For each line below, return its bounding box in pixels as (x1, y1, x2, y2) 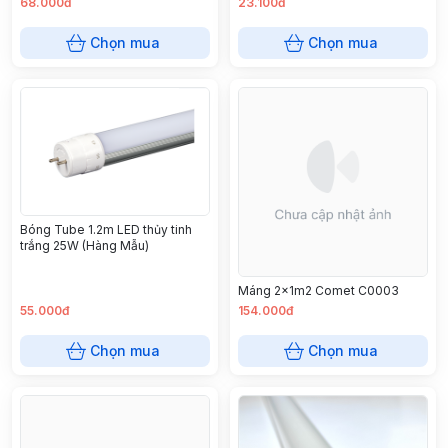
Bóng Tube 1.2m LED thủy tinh (20, 222, 192, 238)
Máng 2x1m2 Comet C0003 (238, 282, 399, 298)
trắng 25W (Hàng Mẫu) (20, 238, 149, 254)
